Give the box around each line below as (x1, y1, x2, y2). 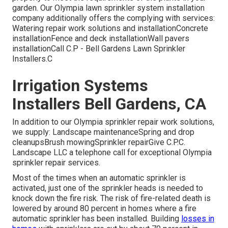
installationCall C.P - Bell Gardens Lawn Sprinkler (12, 43, 185, 53)
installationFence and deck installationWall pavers (12, 33, 189, 43)
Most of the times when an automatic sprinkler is (12, 173, 186, 183)
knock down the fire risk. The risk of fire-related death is (12, 193, 211, 203)
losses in (181, 213, 214, 223)
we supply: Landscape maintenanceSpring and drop (12, 127, 194, 137)
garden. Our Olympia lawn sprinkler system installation (12, 3, 205, 13)
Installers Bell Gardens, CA (12, 94, 206, 113)
